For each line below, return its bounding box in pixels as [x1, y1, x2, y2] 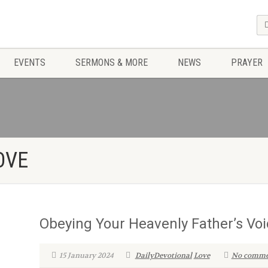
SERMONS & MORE [75, 57, 148, 68]
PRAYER [230, 57, 263, 68]
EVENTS [13, 57, 45, 68]
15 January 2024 [59, 251, 114, 260]
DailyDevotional [135, 251, 192, 260]
